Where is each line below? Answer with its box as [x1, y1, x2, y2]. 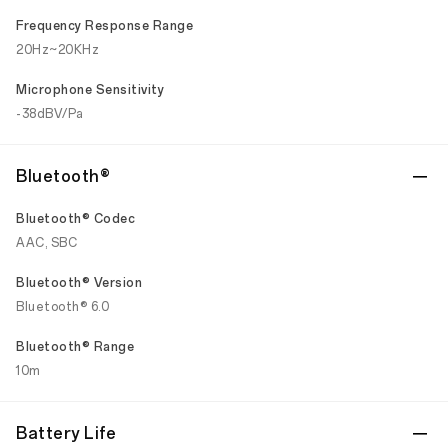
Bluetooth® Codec [16, 212, 135, 226]
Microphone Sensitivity [16, 83, 164, 97]
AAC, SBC [16, 236, 77, 250]
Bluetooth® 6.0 [16, 300, 109, 314]
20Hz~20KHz [16, 43, 99, 57]
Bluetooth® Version [16, 276, 142, 290]
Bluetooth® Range [16, 340, 134, 354]
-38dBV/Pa [16, 107, 84, 121]
